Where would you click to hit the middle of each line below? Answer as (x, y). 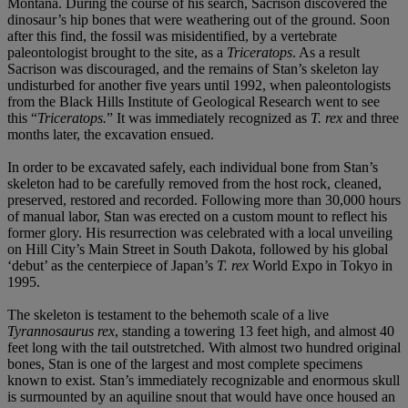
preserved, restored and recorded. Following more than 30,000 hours (204, 199)
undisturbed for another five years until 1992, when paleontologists (199, 85)
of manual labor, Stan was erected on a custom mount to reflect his (197, 216)
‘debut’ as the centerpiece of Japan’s (112, 265)
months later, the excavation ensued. (111, 134)
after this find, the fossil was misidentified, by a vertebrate (172, 36)
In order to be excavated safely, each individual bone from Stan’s (193, 167)
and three (371, 117)
